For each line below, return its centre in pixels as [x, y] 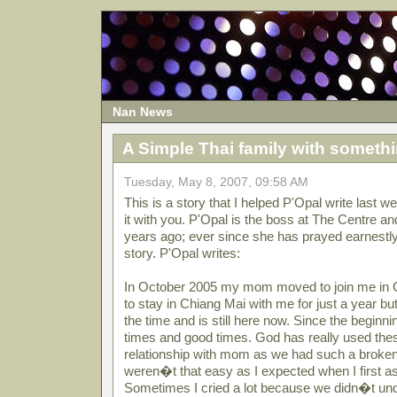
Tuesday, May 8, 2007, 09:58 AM [216, 182]
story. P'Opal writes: [182, 253]
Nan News [143, 112]
